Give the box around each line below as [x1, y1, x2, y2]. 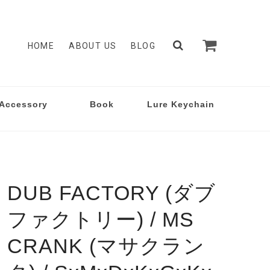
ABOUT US [69, 41, 117, 51]
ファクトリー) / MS [7, 207, 194, 231]
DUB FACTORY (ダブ [7, 181, 216, 204]
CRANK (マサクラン [7, 234, 205, 257]
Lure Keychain [147, 99, 215, 109]
